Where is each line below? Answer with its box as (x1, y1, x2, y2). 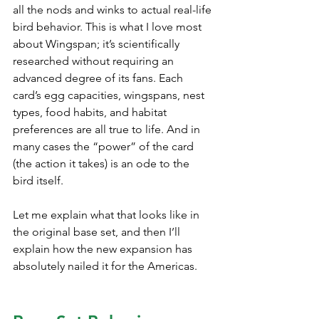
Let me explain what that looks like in (13, 207, 202, 221)
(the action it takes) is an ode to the (13, 156, 192, 170)
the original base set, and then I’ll (13, 224, 183, 239)
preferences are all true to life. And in (13, 122, 203, 136)
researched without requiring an (13, 53, 177, 68)
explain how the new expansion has (13, 241, 195, 256)
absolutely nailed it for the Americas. (13, 258, 197, 273)
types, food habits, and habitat (13, 105, 169, 119)
